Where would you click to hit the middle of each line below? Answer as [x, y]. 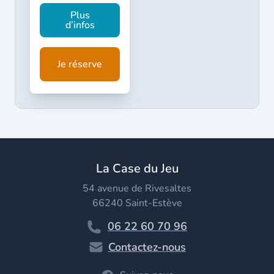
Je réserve [80, 64]
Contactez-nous [147, 247]
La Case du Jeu [137, 168]
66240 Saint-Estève [137, 203]
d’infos [80, 25]
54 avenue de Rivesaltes [137, 188]
